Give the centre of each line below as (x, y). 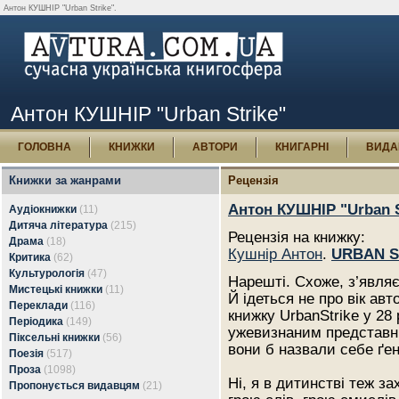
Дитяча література (58, 225)
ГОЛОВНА (45, 147)
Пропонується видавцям (74, 386)
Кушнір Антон (275, 254)
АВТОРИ (215, 147)
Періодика (36, 322)
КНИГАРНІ (302, 147)
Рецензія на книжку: (297, 237)
